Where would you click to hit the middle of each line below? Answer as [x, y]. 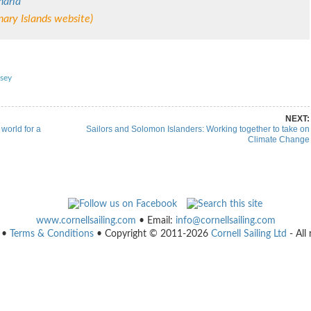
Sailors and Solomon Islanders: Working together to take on [197, 129]
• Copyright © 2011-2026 [152, 234]
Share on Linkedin [100, 55]
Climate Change [278, 140]
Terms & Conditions [51, 234]
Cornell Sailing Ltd [249, 234]
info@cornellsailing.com [225, 221]
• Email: [155, 221]
